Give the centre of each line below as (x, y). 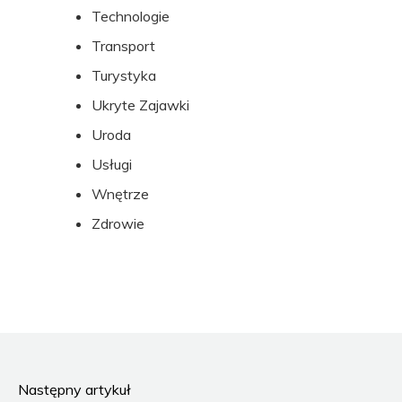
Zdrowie (118, 223)
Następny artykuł (74, 389)
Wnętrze (120, 194)
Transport (123, 46)
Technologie (131, 16)
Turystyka (124, 75)
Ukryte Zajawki (140, 105)
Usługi (112, 164)
